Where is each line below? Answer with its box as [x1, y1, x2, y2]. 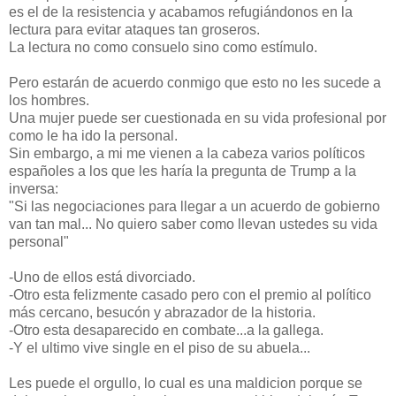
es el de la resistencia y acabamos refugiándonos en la [9, 4, 353, 19]
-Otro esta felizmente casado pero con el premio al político [9, 286, 371, 302]
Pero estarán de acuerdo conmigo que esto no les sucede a [9, 74, 381, 90]
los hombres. [9, 92, 93, 108]
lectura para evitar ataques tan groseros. [9, 21, 260, 37]
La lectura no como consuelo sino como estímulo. [9, 39, 317, 55]
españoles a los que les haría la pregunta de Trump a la [9, 163, 356, 179]
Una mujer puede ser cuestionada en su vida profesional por [9, 110, 386, 126]
